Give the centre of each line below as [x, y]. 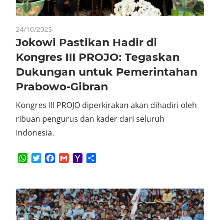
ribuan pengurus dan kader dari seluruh [90, 119]
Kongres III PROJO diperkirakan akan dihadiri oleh [106, 105]
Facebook [73, 158]
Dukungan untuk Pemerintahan [107, 72]
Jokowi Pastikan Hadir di [86, 42]
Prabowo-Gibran [62, 86]
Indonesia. [35, 132]
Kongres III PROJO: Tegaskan [98, 57]
